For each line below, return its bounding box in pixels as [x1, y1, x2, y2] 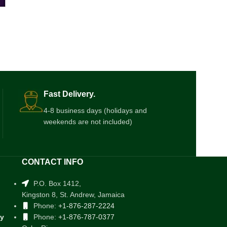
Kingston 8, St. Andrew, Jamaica [21, 191, 125, 199]
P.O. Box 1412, [31, 179, 81, 188]
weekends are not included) [43, 118, 132, 126]
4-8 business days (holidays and [43, 106, 147, 115]
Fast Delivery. [43, 90, 95, 99]
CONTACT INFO [21, 158, 83, 167]
